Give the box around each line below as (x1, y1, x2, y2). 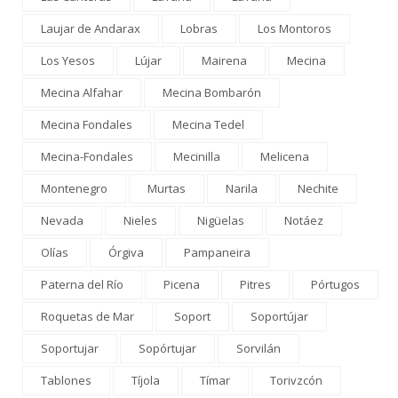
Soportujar (41, 339, 99, 356)
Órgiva (108, 243, 144, 260)
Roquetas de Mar (41, 307, 134, 324)
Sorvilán (236, 339, 281, 356)
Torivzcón (270, 371, 322, 388)
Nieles (123, 211, 157, 228)
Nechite (298, 179, 338, 196)
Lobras (180, 20, 218, 36)
